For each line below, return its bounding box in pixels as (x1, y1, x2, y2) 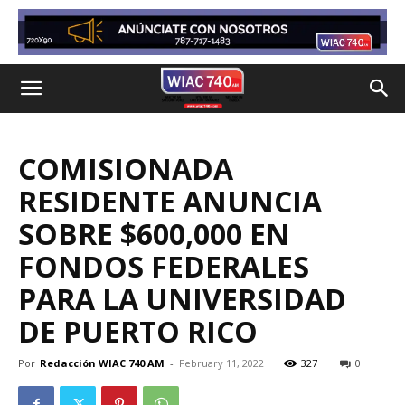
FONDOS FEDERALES (18, 247, 309, 286)
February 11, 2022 (179, 356, 264, 370)
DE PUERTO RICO (18, 312, 258, 351)
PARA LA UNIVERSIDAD (18, 279, 346, 318)
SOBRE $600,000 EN (18, 214, 290, 253)
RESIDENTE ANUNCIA (18, 182, 322, 221)
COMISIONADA (18, 149, 233, 188)
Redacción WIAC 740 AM (40, 356, 165, 370)
